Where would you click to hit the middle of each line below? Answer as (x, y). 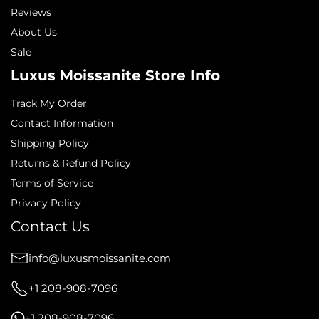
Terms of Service (52, 183)
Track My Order (49, 103)
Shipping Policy (50, 143)
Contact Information (62, 123)
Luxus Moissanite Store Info (115, 75)
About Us (34, 32)
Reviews (31, 12)
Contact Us (50, 226)
